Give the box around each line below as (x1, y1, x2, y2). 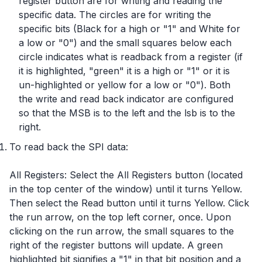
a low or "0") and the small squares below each (19, 37, 232, 49)
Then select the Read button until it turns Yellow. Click (9, 197, 249, 209)
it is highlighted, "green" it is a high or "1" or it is (19, 65, 230, 77)
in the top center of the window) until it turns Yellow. (9, 183, 242, 195)
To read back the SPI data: (9, 141, 128, 153)
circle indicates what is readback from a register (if (19, 51, 243, 63)
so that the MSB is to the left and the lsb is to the (19, 107, 235, 119)
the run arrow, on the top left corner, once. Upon (9, 211, 231, 223)
